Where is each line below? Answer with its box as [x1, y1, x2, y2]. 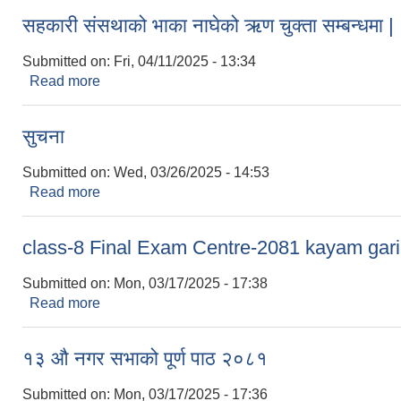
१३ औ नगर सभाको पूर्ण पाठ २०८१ [22, 346, 268, 370]
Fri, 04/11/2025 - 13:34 [114, 53, 256, 69]
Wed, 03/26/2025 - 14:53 [114, 164, 269, 180]
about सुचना [100, 183, 170, 200]
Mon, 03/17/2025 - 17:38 [114, 275, 268, 291]
